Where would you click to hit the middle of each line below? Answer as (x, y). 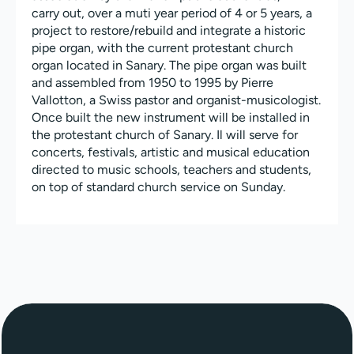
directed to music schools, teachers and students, (171, 170)
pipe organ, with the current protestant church (162, 48)
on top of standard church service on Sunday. (158, 187)
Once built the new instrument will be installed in (171, 118)
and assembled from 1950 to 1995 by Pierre (153, 83)
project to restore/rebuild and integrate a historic (169, 31)
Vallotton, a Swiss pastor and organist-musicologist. (176, 100)
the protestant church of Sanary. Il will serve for (165, 135)
